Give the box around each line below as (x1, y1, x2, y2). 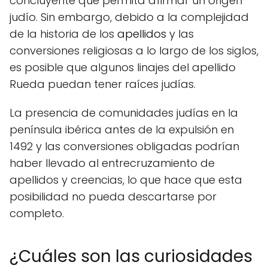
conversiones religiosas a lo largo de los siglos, (10, 43, 258, 59)
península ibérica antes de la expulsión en (10, 122, 234, 138)
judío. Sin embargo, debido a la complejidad (10, 10, 249, 25)
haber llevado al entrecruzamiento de (10, 156, 215, 171)
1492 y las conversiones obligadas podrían (10, 139, 239, 154)
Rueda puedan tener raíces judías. (10, 77, 196, 92)
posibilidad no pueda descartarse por (10, 189, 217, 205)
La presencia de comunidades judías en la (10, 105, 238, 121)
